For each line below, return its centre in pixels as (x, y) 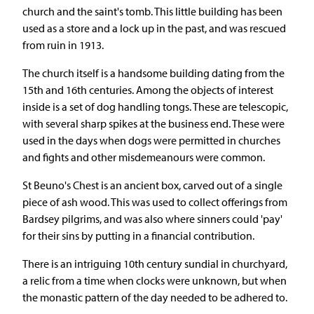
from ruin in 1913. (63, 45)
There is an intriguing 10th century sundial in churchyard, (155, 263)
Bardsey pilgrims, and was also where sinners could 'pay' (152, 218)
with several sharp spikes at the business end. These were (153, 123)
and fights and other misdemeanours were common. (144, 157)
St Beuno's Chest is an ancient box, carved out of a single (152, 185)
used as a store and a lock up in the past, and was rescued (154, 28)
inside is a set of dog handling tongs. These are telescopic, (155, 106)
